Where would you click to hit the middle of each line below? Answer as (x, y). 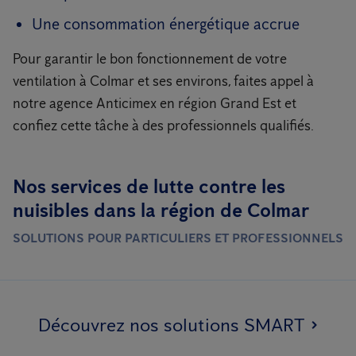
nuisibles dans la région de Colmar (161, 210)
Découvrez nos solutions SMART (171, 325)
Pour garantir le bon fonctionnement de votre (150, 59)
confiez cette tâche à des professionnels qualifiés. (163, 126)
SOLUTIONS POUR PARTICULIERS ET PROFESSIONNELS (178, 238)
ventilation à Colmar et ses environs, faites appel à (163, 81)
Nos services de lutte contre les (149, 186)
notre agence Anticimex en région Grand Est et (155, 103)
